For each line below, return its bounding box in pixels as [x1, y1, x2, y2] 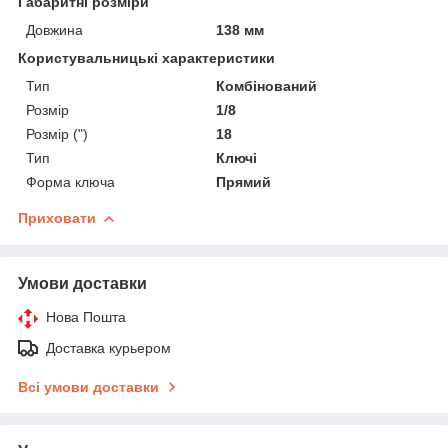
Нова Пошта [46, 308, 126, 325]
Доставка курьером [46, 339, 171, 356]
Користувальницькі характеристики [18, 49, 275, 66]
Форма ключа [26, 173, 115, 190]
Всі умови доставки [18, 378, 159, 395]
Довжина [26, 21, 83, 38]
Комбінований [216, 77, 318, 94]
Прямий [216, 173, 272, 190]
